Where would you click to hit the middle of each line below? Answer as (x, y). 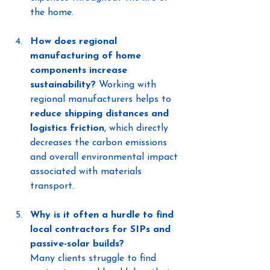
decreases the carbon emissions (100, 143)
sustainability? (63, 85)
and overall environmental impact (105, 157)
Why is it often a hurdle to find (103, 215)
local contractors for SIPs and (102, 229)
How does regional (75, 41)
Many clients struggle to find (95, 258)
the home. (52, 12)
